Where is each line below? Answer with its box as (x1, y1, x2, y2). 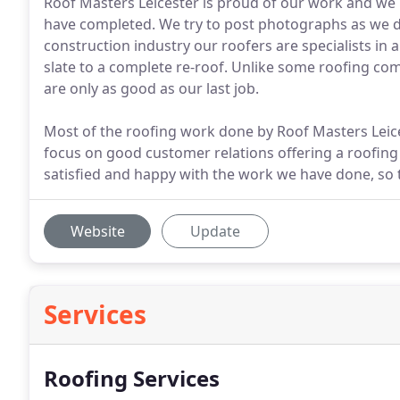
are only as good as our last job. (44, 79, 259, 98)
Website (70, 221, 125, 241)
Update (190, 221, 240, 241)
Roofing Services (44, 363, 220, 393)
